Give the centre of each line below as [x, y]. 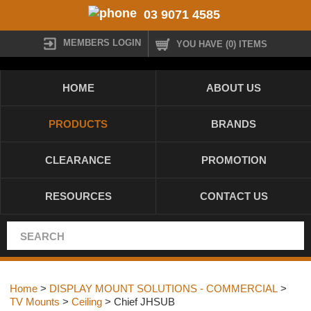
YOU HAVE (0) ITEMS [222, 44]
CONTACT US [234, 196]
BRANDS [234, 124]
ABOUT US [234, 88]
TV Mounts [35, 302]
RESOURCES [78, 196]
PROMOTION [234, 160]
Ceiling [87, 302]
